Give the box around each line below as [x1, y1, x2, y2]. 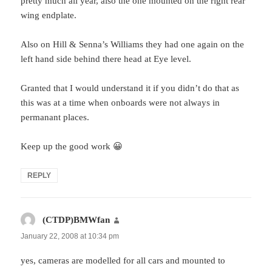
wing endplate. [21, 10, 77, 20]
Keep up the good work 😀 [21, 141, 123, 151]
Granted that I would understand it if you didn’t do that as [21, 83, 240, 93]
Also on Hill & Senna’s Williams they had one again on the [21, 39, 245, 49]
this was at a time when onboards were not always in [21, 97, 220, 107]
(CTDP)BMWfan [42, 214, 110, 225]
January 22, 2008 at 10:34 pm [21, 231, 120, 240]
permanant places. [21, 112, 90, 122]
